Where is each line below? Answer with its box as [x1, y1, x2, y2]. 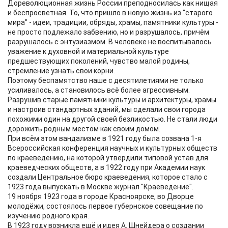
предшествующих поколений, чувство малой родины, [8, 57, 190, 66]
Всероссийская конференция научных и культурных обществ [8, 144, 217, 153]
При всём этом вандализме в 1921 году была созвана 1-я [8, 134, 202, 143]
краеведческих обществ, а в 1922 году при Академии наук [8, 163, 205, 172]
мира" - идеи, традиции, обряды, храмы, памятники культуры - [8, 18, 218, 27]
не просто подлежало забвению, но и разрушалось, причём [8, 28, 209, 37]
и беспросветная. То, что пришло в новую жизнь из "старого [8, 9, 213, 17]
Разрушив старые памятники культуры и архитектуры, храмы [8, 96, 216, 104]
